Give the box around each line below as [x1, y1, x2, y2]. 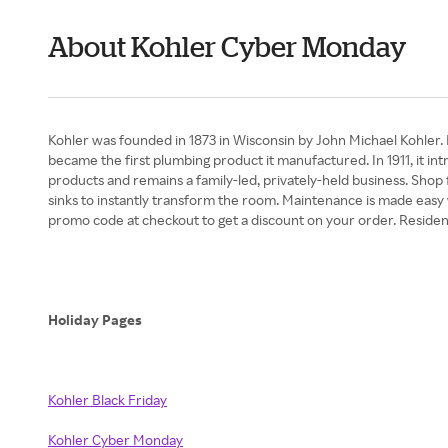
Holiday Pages [48, 311, 145, 328]
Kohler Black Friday [48, 391, 167, 408]
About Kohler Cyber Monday [48, 31, 406, 62]
